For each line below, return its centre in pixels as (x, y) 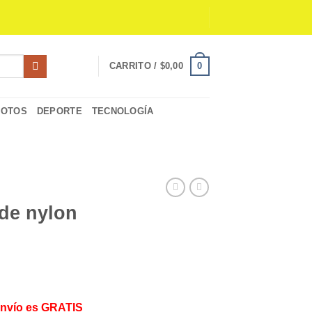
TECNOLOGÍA (123, 111)
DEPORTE (59, 111)
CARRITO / (134, 66)
